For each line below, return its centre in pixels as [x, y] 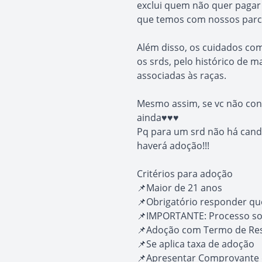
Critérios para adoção [185, 174]
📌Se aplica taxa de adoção [196, 244]
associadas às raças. [182, 75]
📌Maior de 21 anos [180, 188]
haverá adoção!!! [173, 146]
